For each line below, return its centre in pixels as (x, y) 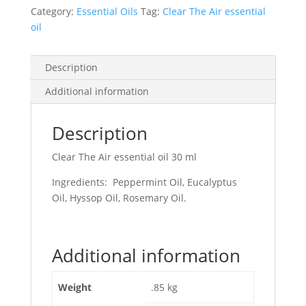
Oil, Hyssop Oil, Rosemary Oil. (119, 198)
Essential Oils (107, 11)
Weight (75, 287)
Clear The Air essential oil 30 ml (124, 157)
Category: (53, 11)
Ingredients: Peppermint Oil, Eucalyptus (144, 182)
